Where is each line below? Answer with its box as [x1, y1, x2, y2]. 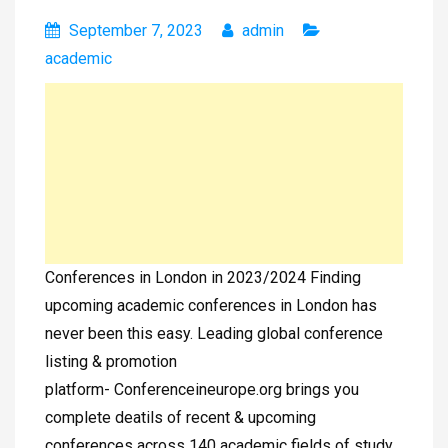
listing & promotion [45, 352, 177, 372]
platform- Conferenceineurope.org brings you [45, 380, 359, 400]
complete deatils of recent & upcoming [45, 408, 316, 428]
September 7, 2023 [69, 21, 203, 41]
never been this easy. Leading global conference [45, 324, 383, 344]
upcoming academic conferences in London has [45, 296, 377, 316]
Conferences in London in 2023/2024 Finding [45, 268, 361, 288]
